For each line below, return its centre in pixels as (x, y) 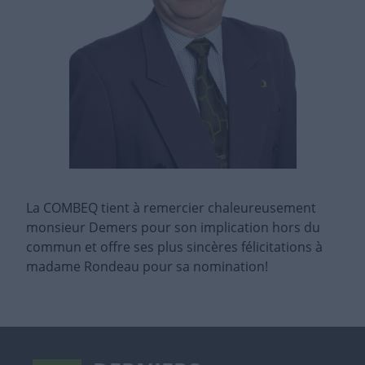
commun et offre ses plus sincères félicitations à (174, 247)
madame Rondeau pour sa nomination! (147, 267)
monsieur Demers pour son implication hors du (173, 228)
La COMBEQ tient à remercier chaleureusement (171, 208)
